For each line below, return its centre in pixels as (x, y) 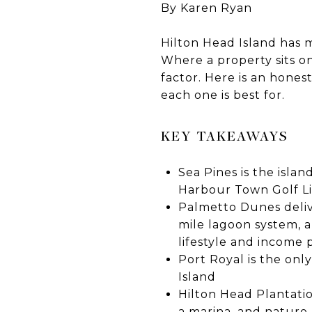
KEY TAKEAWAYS (225, 135)
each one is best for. (223, 95)
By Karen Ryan (206, 8)
